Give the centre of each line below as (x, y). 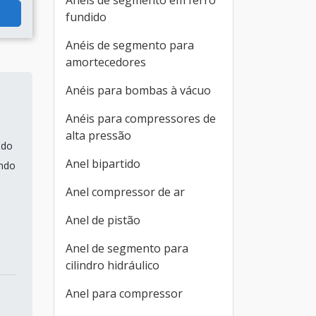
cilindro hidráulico (113, 265)
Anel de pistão (103, 220)
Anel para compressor (124, 293)
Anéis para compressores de (141, 119)
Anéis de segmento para (130, 45)
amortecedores (106, 62)
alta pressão (98, 135)
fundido (86, 17)
